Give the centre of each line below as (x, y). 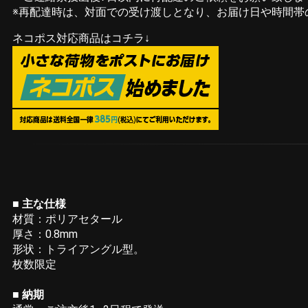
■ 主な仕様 (39, 204)
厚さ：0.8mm (45, 234)
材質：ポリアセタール (67, 219)
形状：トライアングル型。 (78, 250)
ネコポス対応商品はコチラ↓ (81, 38)
